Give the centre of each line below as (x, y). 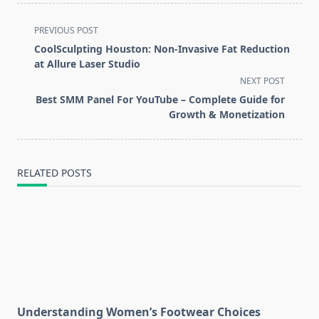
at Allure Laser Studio (87, 64)
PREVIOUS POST (66, 31)
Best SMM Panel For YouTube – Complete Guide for (160, 100)
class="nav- (47, 46)
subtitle (37, 63)
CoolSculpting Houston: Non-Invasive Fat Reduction (162, 49)
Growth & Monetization (227, 115)
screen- (36, 80)
